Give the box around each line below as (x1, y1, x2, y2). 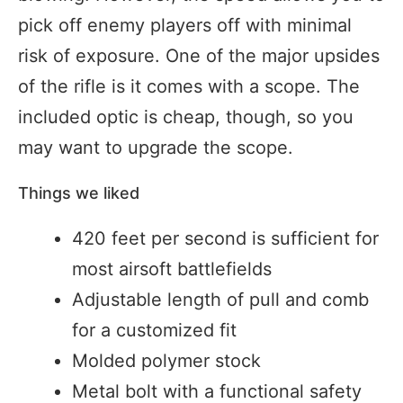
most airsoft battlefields (72, 258, 272, 281)
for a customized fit (72, 319, 237, 342)
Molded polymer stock (72, 350, 261, 372)
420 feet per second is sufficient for (72, 228, 379, 250)
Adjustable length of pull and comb (72, 289, 369, 311)
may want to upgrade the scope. (18, 137, 293, 159)
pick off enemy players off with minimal (18, 14, 352, 37)
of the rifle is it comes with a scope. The (18, 76, 360, 98)
